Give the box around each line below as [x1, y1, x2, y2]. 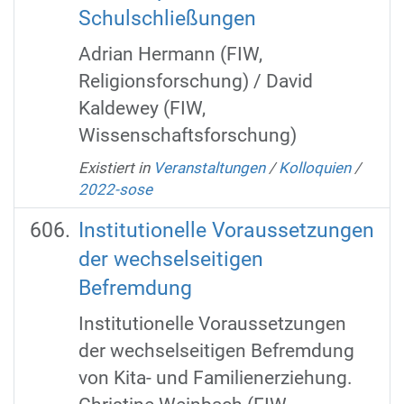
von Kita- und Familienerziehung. [78, 366, 353, 390]
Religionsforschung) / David [78, 69, 313, 93]
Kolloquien [278, 158, 351, 177]
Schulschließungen [78, 5, 256, 31]
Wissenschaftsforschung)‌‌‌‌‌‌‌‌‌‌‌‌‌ [78, 124, 297, 147]
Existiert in [78, 158, 150, 177]
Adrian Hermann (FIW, [78, 42, 262, 66]
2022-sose [78, 179, 152, 198]
